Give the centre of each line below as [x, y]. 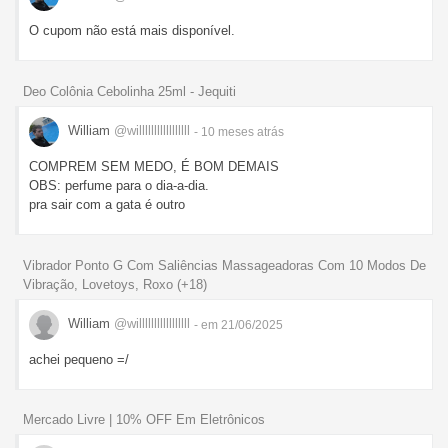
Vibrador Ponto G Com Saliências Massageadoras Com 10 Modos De [224, 265]
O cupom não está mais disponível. [132, 30]
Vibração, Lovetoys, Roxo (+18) [115, 284]
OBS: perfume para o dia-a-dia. [119, 185]
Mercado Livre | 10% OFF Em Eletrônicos [144, 420]
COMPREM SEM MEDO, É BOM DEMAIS [154, 166]
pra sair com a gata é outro [107, 204]
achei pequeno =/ [79, 359]
